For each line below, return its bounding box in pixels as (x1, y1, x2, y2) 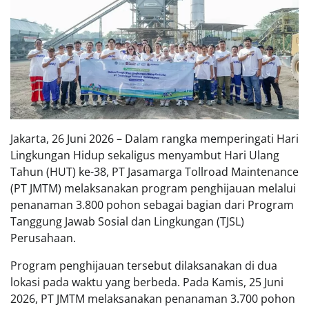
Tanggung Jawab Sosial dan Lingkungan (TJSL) (10, 214, 244, 230)
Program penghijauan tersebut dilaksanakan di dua (10, 258, 277, 274)
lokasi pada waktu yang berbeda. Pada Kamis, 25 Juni (10, 275, 283, 290)
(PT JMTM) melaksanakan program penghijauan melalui (10, 181, 296, 197)
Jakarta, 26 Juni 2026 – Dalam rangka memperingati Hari (10, 131, 299, 147)
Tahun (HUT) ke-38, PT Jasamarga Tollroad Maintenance (10, 164, 299, 180)
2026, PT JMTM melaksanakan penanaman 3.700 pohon (10, 291, 295, 307)
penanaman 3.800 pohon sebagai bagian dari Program (10, 197, 294, 213)
